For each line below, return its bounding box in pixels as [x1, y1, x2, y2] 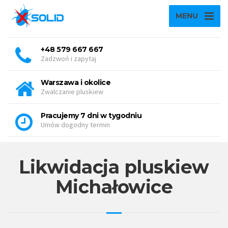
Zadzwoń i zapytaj [41, 54, 96, 63]
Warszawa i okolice [41, 78, 110, 87]
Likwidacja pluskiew [19, 156, 209, 178]
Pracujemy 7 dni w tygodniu [41, 111, 141, 120]
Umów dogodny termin [41, 120, 110, 129]
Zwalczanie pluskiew [41, 87, 103, 96]
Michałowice [55, 176, 173, 198]
